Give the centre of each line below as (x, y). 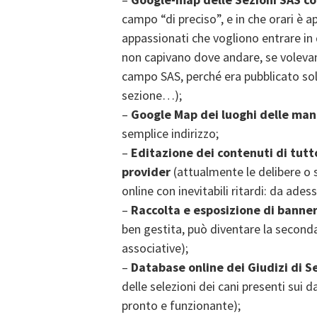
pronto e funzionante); (181, 305)
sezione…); (152, 95)
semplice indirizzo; (170, 133)
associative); (155, 248)
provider (146, 172)
